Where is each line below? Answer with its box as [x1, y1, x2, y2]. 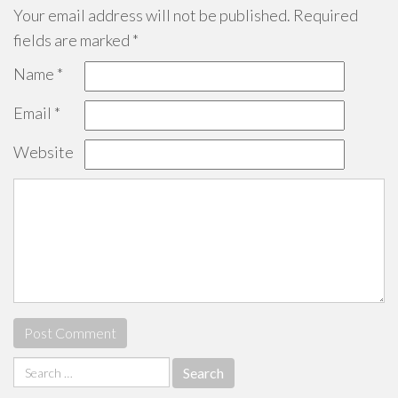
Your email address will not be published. [13, 5, 291, 26]
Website [13, 142, 74, 163]
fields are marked [13, 30, 132, 51]
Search [12, 357, 59, 378]
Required [291, 5, 358, 26]
